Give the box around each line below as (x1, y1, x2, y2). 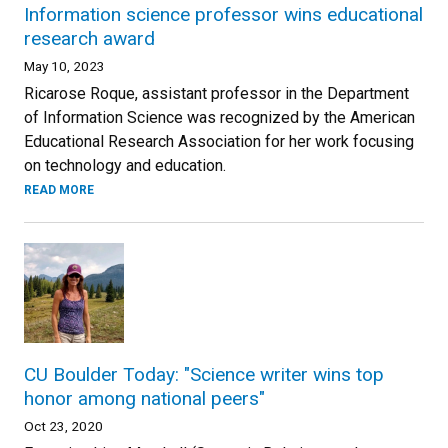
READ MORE (24, 183, 94, 197)
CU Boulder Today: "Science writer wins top (24, 363, 384, 386)
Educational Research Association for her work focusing (24, 132, 414, 151)
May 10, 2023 (24, 58, 105, 74)
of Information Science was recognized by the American (24, 108, 415, 127)
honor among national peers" (24, 387, 265, 410)
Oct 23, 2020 (24, 418, 103, 434)
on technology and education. (24, 156, 226, 175)
